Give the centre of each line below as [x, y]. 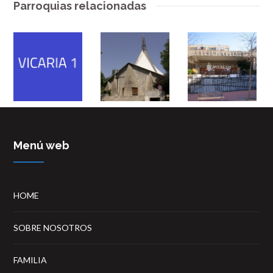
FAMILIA [30, 260]
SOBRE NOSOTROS [53, 228]
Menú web [42, 146]
